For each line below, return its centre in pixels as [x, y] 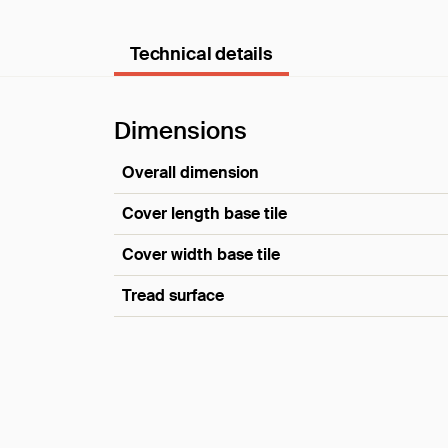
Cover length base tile [204, 213]
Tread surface [173, 295]
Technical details [201, 54]
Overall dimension [190, 172]
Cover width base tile [201, 254]
